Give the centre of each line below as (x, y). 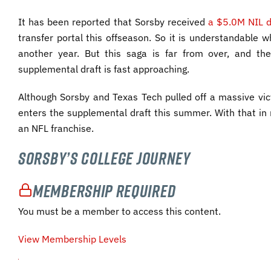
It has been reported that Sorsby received (113, 21)
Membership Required (104, 191)
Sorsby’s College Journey (104, 158)
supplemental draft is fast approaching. (104, 69)
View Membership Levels (72, 239)
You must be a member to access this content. (119, 211)
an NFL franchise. (56, 128)
